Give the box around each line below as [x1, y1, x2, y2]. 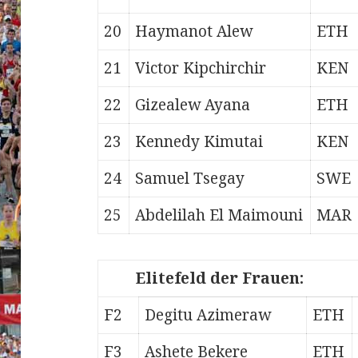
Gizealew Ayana [135, 94, 251, 116]
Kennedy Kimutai [135, 131, 264, 153]
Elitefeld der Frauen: [136, 268, 304, 289]
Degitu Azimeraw [145, 304, 272, 326]
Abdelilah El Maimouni [135, 205, 304, 226]
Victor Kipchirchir [135, 58, 267, 79]
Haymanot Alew [135, 21, 253, 42]
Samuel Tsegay [135, 168, 245, 189]
